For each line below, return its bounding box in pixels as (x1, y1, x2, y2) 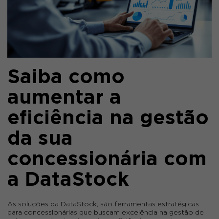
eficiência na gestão (7, 110, 209, 128)
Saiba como (7, 69, 125, 87)
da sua (7, 131, 73, 148)
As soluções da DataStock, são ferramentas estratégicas (7, 201, 199, 208)
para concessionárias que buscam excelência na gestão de (7, 210, 204, 216)
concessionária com (7, 151, 207, 169)
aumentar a (7, 89, 121, 107)
